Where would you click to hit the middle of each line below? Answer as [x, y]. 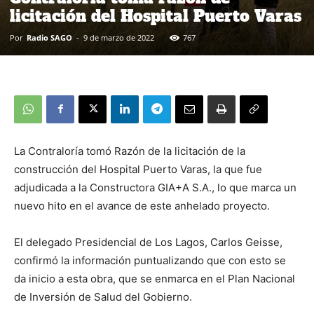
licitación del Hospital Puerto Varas [156, 16]
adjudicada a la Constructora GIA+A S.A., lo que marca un [155, 187]
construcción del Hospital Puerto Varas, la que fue [138, 169]
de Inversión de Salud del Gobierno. [103, 296]
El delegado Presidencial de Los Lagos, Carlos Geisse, [148, 242]
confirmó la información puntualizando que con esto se [150, 260]
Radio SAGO [49, 37]
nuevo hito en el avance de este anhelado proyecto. [142, 205]
